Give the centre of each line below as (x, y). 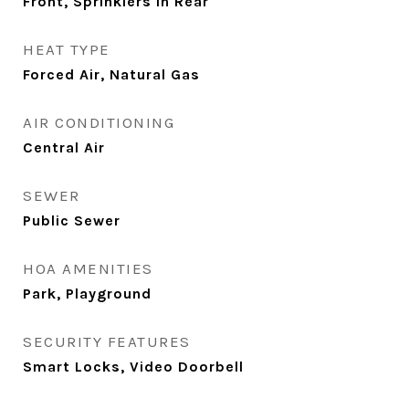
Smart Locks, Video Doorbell (133, 367)
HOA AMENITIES (88, 268)
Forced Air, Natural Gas (111, 74)
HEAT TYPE (67, 49)
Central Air (64, 147)
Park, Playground (87, 294)
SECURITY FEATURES (107, 341)
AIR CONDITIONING (99, 122)
